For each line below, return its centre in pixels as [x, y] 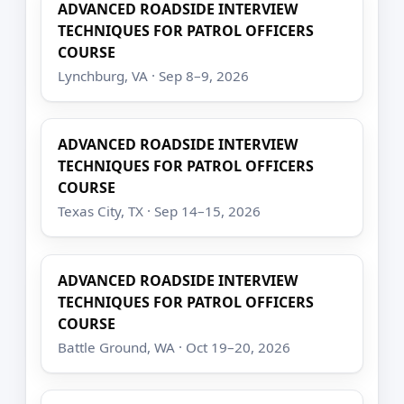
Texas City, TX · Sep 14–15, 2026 [160, 211]
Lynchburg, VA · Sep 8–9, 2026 [154, 75]
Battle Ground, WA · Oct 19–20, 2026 [174, 347]
